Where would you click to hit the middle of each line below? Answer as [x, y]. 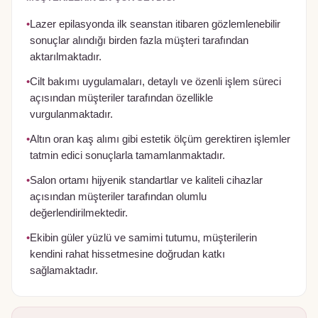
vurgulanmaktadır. [71, 114]
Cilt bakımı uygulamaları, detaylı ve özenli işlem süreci [155, 82]
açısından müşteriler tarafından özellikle [121, 98]
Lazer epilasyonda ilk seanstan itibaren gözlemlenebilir [155, 24]
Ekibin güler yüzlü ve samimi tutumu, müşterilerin [143, 238]
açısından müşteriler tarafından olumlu [118, 197]
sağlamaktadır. [64, 270]
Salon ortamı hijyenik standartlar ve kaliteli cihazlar [146, 180]
